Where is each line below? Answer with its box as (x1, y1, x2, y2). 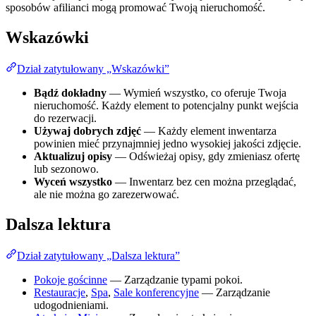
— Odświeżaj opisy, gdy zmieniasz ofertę (112, 150, 300, 162)
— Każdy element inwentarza (141, 124, 276, 137)
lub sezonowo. (34, 162, 99, 175)
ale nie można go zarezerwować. (34, 188, 179, 200)
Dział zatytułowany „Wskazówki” (17, 62, 169, 75)
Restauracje (34, 286, 85, 298)
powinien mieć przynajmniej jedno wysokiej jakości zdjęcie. (34, 137, 301, 150)
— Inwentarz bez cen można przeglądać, (112, 175, 296, 188)
